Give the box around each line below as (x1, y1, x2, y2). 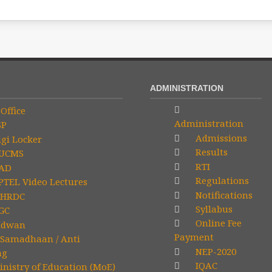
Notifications (193, 188, 253, 201)
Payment (174, 231, 214, 243)
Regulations (193, 174, 249, 187)
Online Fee (193, 217, 242, 229)
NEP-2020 (193, 245, 236, 257)
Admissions (193, 131, 247, 144)
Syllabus (193, 203, 233, 216)
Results (193, 146, 228, 158)
